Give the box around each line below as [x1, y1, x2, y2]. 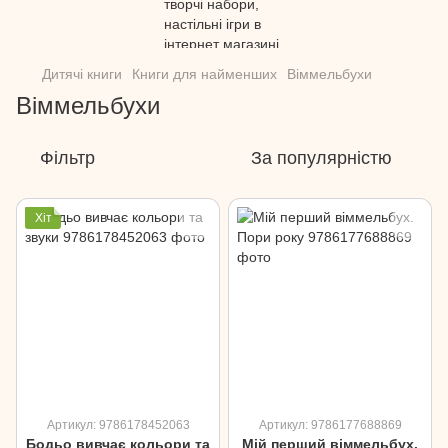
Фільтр [40, 148, 95, 168]
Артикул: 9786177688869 [258, 418, 402, 432]
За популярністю [251, 148, 392, 168]
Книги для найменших [132, 66, 277, 82]
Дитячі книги [42, 66, 122, 82]
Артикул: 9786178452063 [46, 418, 190, 432]
